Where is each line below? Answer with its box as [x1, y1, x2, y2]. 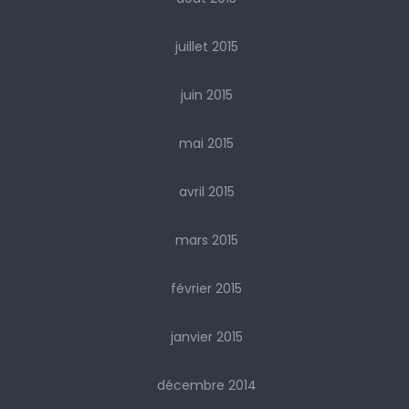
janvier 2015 [170, 328, 243, 347]
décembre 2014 [156, 376, 257, 395]
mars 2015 [174, 231, 238, 250]
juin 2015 [180, 86, 233, 105]
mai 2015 [179, 134, 234, 153]
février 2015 [171, 279, 242, 299]
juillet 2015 [174, 37, 238, 57]
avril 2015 [178, 183, 235, 202]
